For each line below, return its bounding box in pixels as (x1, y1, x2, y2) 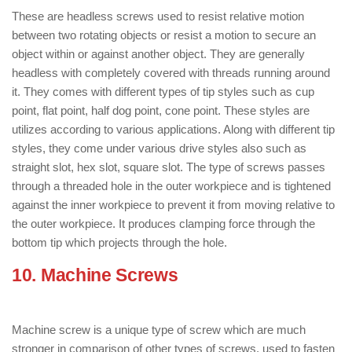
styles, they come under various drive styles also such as (12, 141, 306, 155)
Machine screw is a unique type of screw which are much (12, 323, 306, 336)
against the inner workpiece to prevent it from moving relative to (12, 198, 335, 211)
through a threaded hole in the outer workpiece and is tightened (12, 179, 331, 192)
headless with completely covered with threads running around (12, 66, 330, 79)
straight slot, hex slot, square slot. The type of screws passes (12, 160, 325, 174)
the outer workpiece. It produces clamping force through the (12, 217, 315, 230)
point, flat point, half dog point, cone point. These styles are (12, 104, 310, 117)
